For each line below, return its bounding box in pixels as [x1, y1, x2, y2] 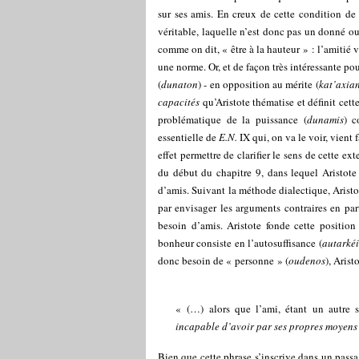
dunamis [306, 112, 344, 127]
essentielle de [158, 130, 220, 144]
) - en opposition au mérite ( [198, 77, 319, 91]
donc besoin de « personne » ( [158, 253, 288, 268]
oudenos [288, 253, 325, 268]
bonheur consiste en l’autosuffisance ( [158, 236, 322, 250]
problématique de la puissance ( [158, 112, 307, 127]
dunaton [161, 77, 198, 91]
